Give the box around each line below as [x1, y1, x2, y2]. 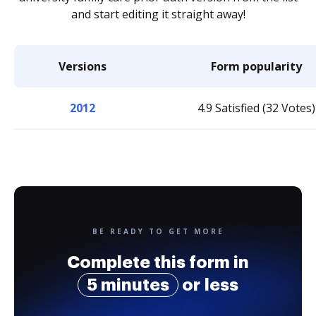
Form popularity [211, 59, 302, 74]
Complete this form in [67, 254, 249, 271]
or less [178, 276, 238, 293]
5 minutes [87, 276, 169, 293]
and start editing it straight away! [71, 6, 245, 22]
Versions [58, 59, 107, 74]
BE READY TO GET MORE [92, 226, 224, 236]
